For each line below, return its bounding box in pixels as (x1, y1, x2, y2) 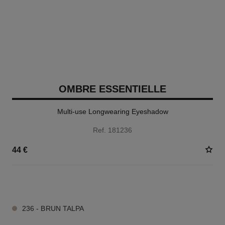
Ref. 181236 (93, 126, 132, 134)
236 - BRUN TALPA (22, 204, 84, 212)
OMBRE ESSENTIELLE (59, 83, 166, 94)
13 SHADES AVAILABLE (12, 180, 81, 187)
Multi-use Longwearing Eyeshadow (57, 107, 168, 116)
